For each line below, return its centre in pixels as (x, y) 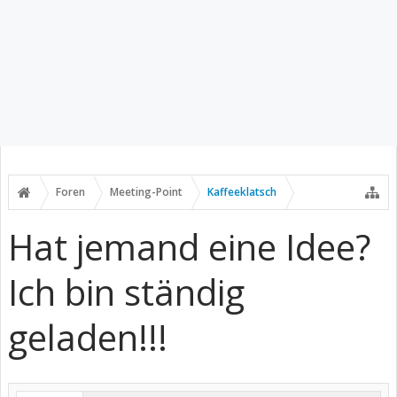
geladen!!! (88, 337)
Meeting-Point (146, 192)
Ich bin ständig (126, 292)
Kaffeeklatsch (242, 192)
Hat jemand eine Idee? (189, 247)
